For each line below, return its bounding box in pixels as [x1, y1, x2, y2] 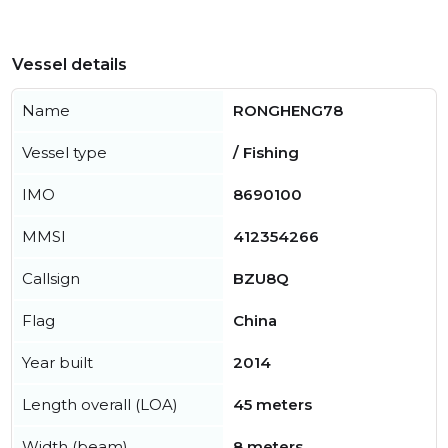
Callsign [22, 269, 80, 289]
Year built [22, 353, 93, 373]
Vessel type [22, 143, 107, 163]
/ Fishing [233, 143, 299, 163]
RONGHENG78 [233, 101, 343, 121]
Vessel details [12, 55, 127, 75]
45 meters [233, 395, 312, 415]
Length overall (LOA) [22, 395, 178, 415]
